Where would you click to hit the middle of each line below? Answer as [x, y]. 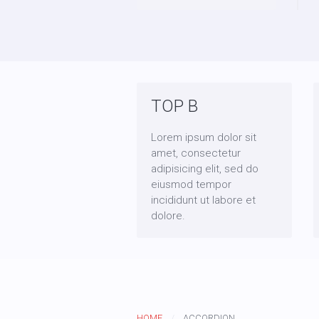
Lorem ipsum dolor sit [204, 137]
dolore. [168, 216]
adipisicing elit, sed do [205, 169]
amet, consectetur [196, 153]
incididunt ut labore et [203, 200]
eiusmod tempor [191, 184]
